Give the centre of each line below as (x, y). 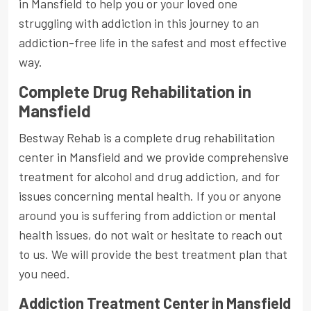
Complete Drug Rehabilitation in (135, 92)
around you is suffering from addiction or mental (147, 216)
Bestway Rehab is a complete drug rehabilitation (147, 138)
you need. (44, 274)
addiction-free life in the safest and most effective (153, 43)
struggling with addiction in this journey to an (139, 23)
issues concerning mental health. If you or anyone (150, 196)
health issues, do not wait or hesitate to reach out (151, 235)
